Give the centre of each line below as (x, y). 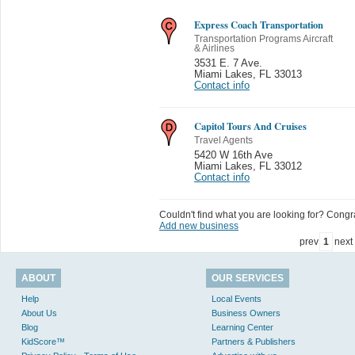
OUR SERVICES (248, 278)
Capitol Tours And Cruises (250, 126)
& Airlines (214, 48)
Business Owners (246, 313)
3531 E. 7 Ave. (228, 63)
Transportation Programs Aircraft (263, 38)
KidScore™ (43, 341)
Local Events (237, 298)
